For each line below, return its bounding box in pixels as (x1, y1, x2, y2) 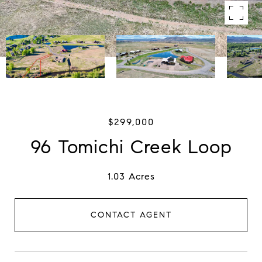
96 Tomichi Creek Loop (30, 135, 232, 158)
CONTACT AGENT (90, 209, 172, 220)
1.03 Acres (107, 171, 155, 182)
